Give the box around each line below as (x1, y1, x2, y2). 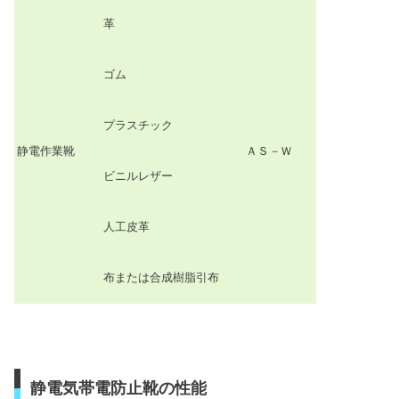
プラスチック (103, 118, 173, 133)
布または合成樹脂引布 (103, 271, 219, 285)
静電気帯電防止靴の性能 (29, 379, 207, 397)
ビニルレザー (103, 169, 173, 183)
